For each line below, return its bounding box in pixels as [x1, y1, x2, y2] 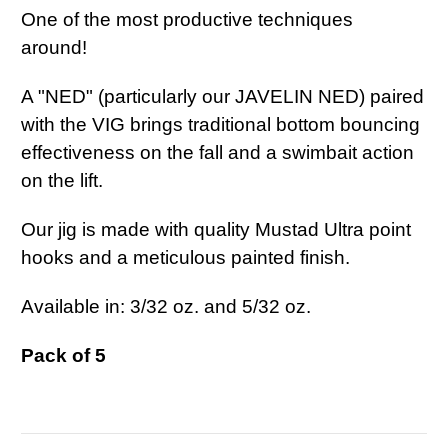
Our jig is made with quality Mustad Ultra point [21, 219, 411, 241]
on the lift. [21, 170, 103, 192]
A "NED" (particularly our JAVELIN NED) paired [21, 86, 424, 108]
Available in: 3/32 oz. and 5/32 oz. [21, 296, 311, 318]
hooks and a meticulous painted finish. [21, 247, 355, 269]
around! [21, 37, 92, 59]
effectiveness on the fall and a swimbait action [21, 142, 414, 164]
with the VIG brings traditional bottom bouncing [21, 114, 420, 136]
